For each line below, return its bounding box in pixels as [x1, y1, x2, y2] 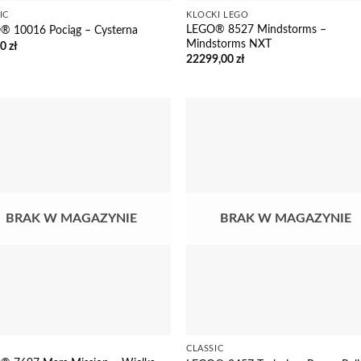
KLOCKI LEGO [186, 10, 249, 19]
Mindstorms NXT [186, 37, 272, 50]
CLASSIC [186, 344, 224, 354]
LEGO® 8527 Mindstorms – [186, 23, 327, 35]
